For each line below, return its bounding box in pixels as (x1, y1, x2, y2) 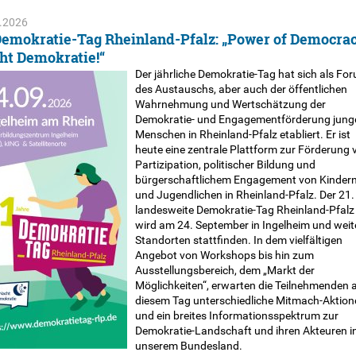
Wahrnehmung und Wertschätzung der (134, 98, 326, 110)
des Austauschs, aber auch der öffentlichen (134, 83, 347, 95)
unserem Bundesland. (134, 339, 242, 352)
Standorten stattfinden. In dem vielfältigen (134, 234, 342, 246)
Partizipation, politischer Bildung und (134, 158, 315, 171)
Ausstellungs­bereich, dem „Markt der (134, 264, 315, 277)
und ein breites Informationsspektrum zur (134, 309, 339, 322)
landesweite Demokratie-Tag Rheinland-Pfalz (134, 203, 354, 216)
